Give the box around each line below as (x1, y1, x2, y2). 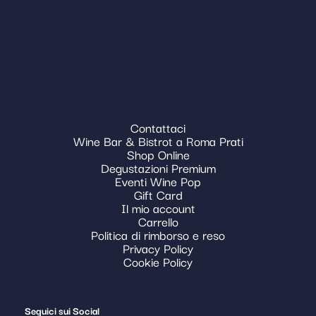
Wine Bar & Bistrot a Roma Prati (73, 130, 243, 150)
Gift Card (133, 184, 183, 204)
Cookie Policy (123, 251, 193, 271)
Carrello (138, 211, 178, 231)
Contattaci (130, 117, 186, 137)
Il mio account (121, 197, 195, 217)
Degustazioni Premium (100, 157, 216, 177)
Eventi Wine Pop (115, 171, 201, 190)
